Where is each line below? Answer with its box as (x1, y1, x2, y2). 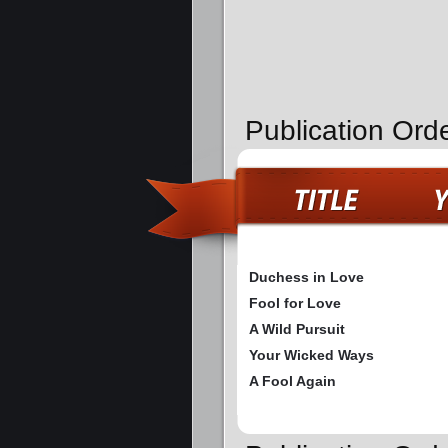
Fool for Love (249, 295, 341, 312)
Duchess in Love (249, 269, 364, 286)
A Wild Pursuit (249, 321, 345, 338)
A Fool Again (249, 373, 336, 390)
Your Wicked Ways (249, 347, 374, 364)
